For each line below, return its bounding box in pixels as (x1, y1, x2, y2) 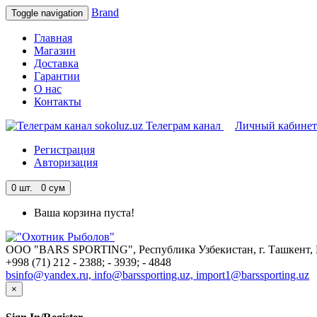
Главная (34, 32, 72, 44)
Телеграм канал (143, 120, 224, 132)
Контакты (34, 96, 81, 108)
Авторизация (34, 156, 98, 168)
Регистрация (34, 144, 95, 156)
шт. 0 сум (16, 183, 65, 193)
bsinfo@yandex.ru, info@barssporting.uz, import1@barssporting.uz (6, 269, 309, 281)
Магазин (34, 45, 76, 57)
